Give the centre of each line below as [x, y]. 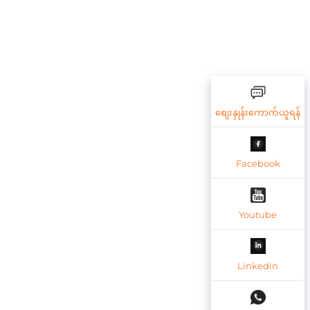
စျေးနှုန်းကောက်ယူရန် [258, 112]
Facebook [258, 163]
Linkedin [258, 265]
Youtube [258, 214]
